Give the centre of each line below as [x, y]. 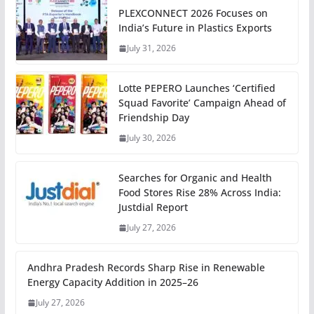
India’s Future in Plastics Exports [195, 28]
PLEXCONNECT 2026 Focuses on [193, 13]
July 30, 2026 [151, 138]
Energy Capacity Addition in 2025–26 [112, 282]
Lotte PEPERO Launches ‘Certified [197, 88]
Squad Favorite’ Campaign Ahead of [202, 103]
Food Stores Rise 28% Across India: [199, 193]
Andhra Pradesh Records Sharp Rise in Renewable [146, 268]
